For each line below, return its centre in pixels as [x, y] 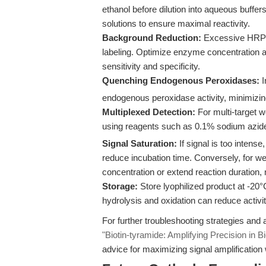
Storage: [120, 186]
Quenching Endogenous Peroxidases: [181, 80]
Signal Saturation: [140, 143]
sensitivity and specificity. [151, 66]
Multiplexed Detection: [149, 112]
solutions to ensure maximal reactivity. [176, 23]
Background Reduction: [152, 38]
